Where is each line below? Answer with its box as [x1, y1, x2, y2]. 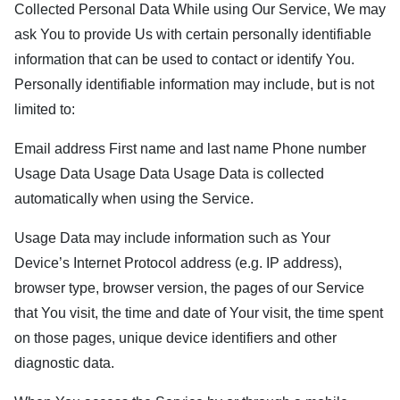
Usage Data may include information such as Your [14, 230, 330, 246]
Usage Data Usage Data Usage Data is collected [14, 166, 324, 181]
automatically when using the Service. [14, 191, 254, 206]
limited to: [14, 102, 75, 117]
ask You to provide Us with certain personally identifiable [14, 27, 371, 42]
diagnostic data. [14, 355, 114, 371]
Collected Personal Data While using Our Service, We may [14, 2, 386, 17]
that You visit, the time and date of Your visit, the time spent [14, 305, 383, 321]
